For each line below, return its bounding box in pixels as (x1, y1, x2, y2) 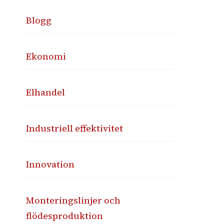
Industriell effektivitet (26, 121, 123, 134)
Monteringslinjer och (26, 193, 121, 206)
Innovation (26, 157, 75, 170)
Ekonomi (26, 49, 66, 62)
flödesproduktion (26, 209, 103, 222)
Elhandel (26, 85, 65, 98)
